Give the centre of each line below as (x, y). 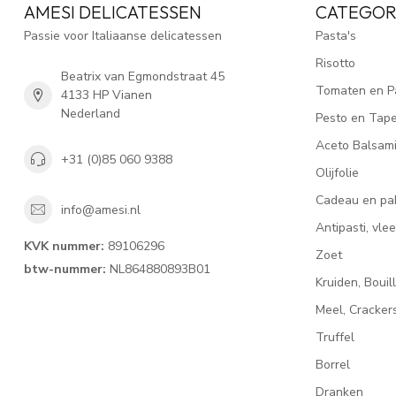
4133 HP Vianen (107, 95)
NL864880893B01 (158, 269)
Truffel (335, 337)
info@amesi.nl (101, 209)
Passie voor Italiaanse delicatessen (123, 36)
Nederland (91, 114)
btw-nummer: (65, 269)
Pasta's (336, 36)
